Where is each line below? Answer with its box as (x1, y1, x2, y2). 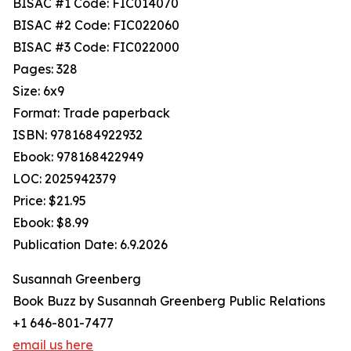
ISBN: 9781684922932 (13, 127, 143, 143)
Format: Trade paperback (13, 105, 170, 121)
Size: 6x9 (13, 83, 64, 100)
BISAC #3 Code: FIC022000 (13, 39, 179, 56)
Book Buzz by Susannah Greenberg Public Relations (13, 293, 325, 309)
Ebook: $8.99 (13, 215, 89, 231)
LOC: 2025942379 (13, 171, 116, 187)
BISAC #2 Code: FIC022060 (13, 17, 179, 34)
